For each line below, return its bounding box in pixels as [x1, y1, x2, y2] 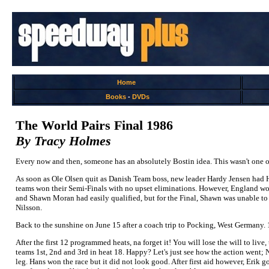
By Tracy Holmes [16, 133, 111, 148]
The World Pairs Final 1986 [16, 118, 173, 133]
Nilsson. [16, 203, 42, 212]
